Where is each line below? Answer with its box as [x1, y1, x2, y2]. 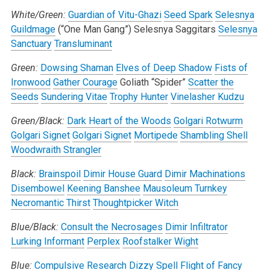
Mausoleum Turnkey [142, 182, 227, 194]
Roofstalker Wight [122, 235, 198, 247]
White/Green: [10, 8, 66, 20]
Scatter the [187, 76, 234, 88]
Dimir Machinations [164, 168, 245, 180]
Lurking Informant [10, 235, 84, 247]
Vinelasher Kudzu [170, 90, 244, 102]
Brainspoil [38, 168, 81, 180]
